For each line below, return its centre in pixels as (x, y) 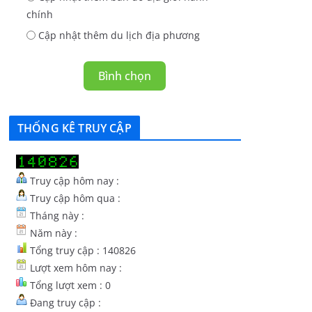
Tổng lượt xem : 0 (69, 286)
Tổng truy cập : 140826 (81, 251)
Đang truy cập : (64, 303)
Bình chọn (125, 76)
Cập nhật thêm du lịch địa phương (119, 36)
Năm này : (52, 233)
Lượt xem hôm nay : (75, 268)
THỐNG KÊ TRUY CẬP (75, 128)
